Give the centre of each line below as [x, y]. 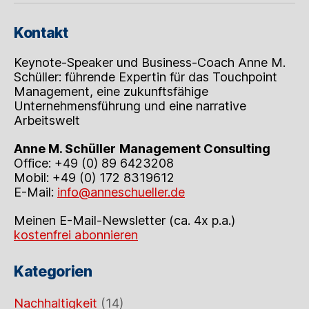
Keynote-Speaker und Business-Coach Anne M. [150, 62]
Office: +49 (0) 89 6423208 [94, 163]
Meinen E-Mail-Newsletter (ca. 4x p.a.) [124, 220]
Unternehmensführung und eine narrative [130, 106]
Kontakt [41, 32]
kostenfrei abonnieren [76, 235]
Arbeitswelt [47, 120]
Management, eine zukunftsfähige [111, 91]
